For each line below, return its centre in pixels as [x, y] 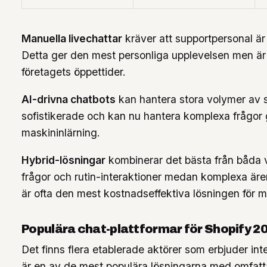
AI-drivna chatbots [69, 100]
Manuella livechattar [72, 39]
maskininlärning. [61, 133]
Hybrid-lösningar [63, 160]
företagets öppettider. [74, 72]
